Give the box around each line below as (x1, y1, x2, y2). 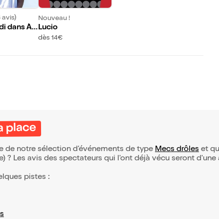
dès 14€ (38, 34, 63, 42)
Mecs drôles (155, 146, 199, 154)
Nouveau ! (38, 15, 71, 22)
